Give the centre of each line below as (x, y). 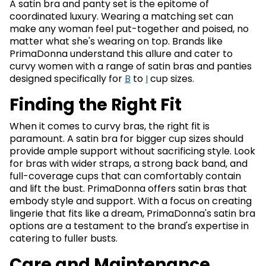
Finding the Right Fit (96, 105)
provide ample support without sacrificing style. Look (132, 151)
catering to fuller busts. (64, 238)
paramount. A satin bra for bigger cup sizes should (126, 139)
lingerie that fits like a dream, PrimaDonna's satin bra (132, 213)
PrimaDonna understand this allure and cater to (121, 54)
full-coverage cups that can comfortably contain (125, 176)
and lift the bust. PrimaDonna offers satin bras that (128, 189)
